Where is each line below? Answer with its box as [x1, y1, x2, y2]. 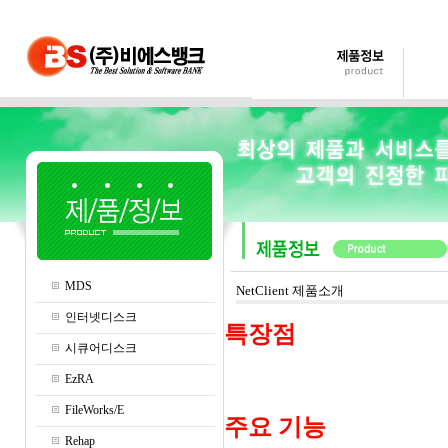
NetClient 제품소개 [236, 283, 344, 298]
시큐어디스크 [64, 341, 137, 355]
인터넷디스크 [64, 310, 137, 324]
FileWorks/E [64, 403, 124, 417]
